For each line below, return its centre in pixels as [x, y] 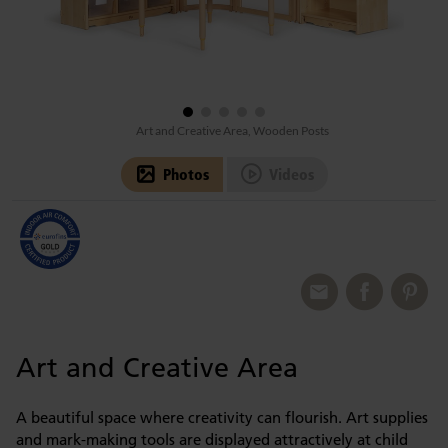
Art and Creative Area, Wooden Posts [233, 130]
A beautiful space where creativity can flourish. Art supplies [222, 417]
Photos [181, 174]
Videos [287, 174]
